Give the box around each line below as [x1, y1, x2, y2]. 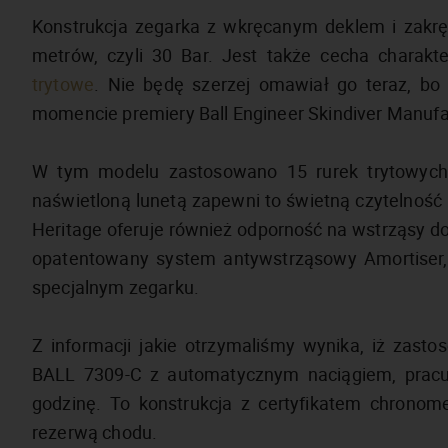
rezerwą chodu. [32, 420, 162, 445]
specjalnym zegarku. [32, 275, 204, 300]
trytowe [32, 72, 95, 97]
